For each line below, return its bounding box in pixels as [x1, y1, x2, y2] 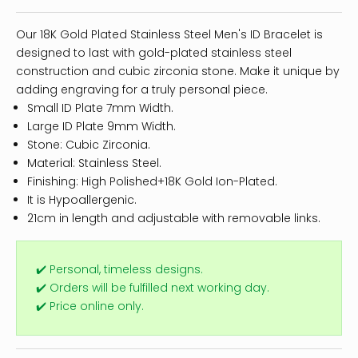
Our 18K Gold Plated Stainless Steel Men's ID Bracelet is [16, 26, 323, 43]
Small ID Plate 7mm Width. [27, 100, 173, 117]
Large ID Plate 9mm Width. [27, 118, 176, 135]
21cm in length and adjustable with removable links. [27, 210, 320, 227]
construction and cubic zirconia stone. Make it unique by [16, 63, 340, 80]
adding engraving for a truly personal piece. [16, 82, 271, 98]
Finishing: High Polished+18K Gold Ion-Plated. [27, 173, 277, 190]
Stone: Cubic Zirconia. [27, 137, 150, 153]
